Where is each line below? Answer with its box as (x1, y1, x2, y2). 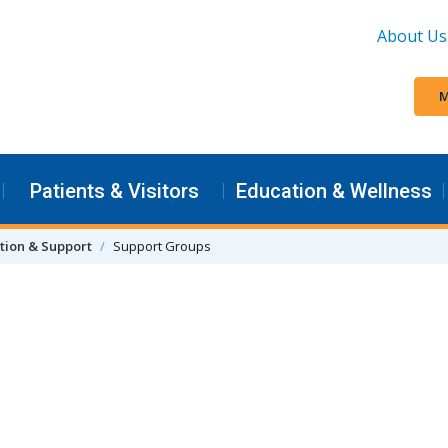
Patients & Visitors (29, 178, 199, 203)
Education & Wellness (236, 178, 432, 203)
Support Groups (113, 236, 211, 255)
